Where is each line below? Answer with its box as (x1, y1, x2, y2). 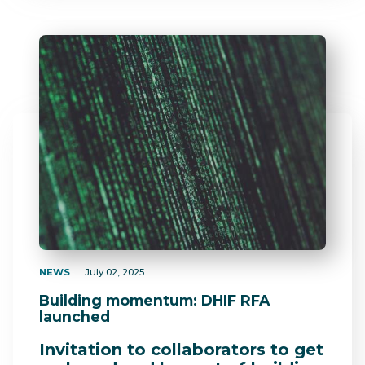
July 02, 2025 (84, 266, 144, 278)
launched (39, 308, 110, 326)
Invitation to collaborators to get (39, 339, 323, 359)
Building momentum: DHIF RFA (39, 292, 270, 310)
